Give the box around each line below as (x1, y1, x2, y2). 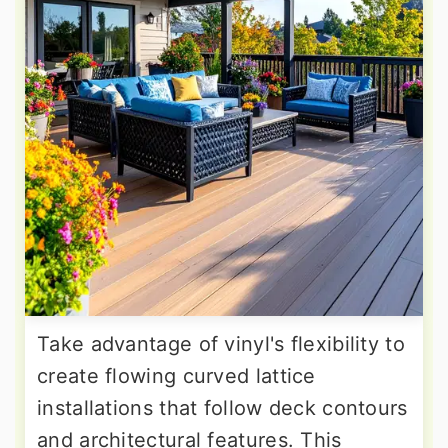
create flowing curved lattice (37, 364, 316, 389)
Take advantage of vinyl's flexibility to (37, 332, 405, 357)
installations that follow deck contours (37, 396, 408, 421)
